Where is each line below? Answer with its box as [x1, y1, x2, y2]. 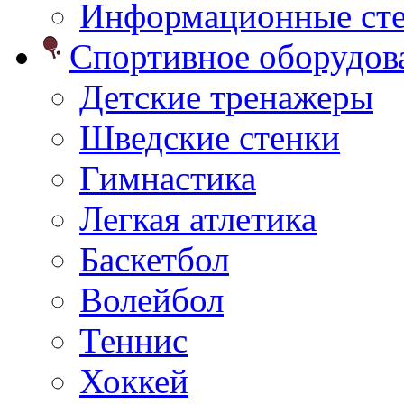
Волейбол [79, 280, 224, 319]
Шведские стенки [79, 118, 340, 157]
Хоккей [79, 362, 188, 400]
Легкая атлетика [79, 199, 317, 238]
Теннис [79, 321, 188, 360]
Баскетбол [79, 240, 229, 279]
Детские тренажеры [79, 78, 373, 116]
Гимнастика [79, 159, 256, 197]
